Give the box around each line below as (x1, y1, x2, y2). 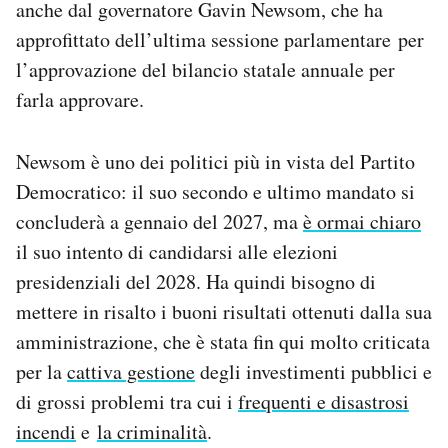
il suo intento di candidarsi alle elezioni (16, 237, 338, 265)
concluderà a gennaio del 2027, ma (16, 207, 303, 235)
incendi (16, 417, 76, 445)
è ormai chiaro (303, 207, 421, 235)
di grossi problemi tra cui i (16, 387, 238, 415)
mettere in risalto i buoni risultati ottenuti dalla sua (16, 297, 432, 325)
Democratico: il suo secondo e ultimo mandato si (16, 177, 415, 205)
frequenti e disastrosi (238, 387, 409, 415)
